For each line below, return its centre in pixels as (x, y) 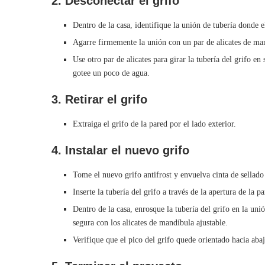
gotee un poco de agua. (111, 73)
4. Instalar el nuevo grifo (120, 151)
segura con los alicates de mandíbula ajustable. (150, 223)
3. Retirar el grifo (99, 100)
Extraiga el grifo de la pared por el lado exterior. (154, 124)
